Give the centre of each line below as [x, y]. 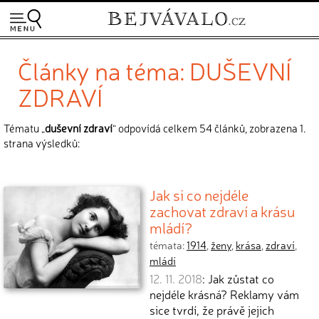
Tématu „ [24, 128]
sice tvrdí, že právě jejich [212, 310]
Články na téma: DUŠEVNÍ [155, 70]
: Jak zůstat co [238, 278]
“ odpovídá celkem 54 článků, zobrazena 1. [209, 128]
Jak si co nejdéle [199, 194]
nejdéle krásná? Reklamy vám [224, 294]
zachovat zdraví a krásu [222, 211]
